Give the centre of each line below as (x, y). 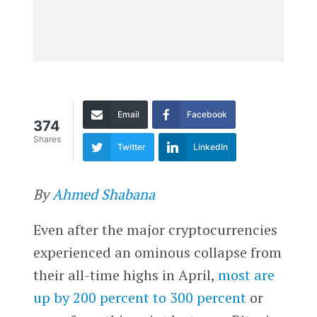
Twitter (131, 146)
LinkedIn (210, 146)
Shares (47, 139)
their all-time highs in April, (123, 275)
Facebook (207, 114)
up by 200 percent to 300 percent (139, 297)
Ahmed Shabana (103, 194)
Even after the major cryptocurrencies (155, 229)
